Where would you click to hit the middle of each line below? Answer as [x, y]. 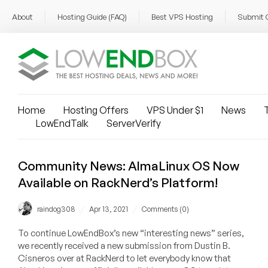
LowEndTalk [62, 123]
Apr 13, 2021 [109, 209]
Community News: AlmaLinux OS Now [129, 166]
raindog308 [56, 209]
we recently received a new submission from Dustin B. [124, 246]
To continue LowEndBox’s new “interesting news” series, [131, 233]
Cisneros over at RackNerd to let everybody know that [124, 258]
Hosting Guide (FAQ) [92, 17]
